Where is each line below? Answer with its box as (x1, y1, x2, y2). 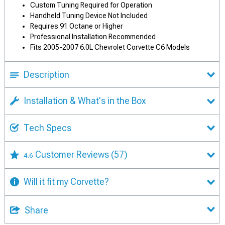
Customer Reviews (35, 149, 111, 160)
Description (24, 69, 69, 80)
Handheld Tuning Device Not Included (30, 12, 148, 20)
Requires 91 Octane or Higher (30, 22, 123, 30)
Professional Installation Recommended (30, 33, 156, 41)
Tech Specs (24, 122, 71, 133)
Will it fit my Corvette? (24, 176, 109, 187)
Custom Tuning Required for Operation (30, 1, 152, 9)
